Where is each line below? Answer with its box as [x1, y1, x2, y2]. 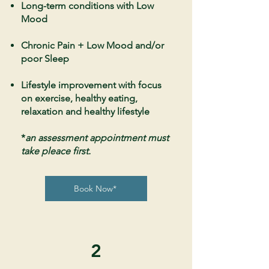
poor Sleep [21, 53, 69, 64]
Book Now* [73, 183, 116, 194]
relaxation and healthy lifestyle [21, 106, 150, 117]
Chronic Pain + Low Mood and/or [21, 40, 164, 51]
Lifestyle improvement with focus [21, 79, 162, 91]
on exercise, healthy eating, [21, 92, 138, 104]
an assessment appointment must [25, 132, 169, 144]
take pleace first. [21, 145, 91, 157]
